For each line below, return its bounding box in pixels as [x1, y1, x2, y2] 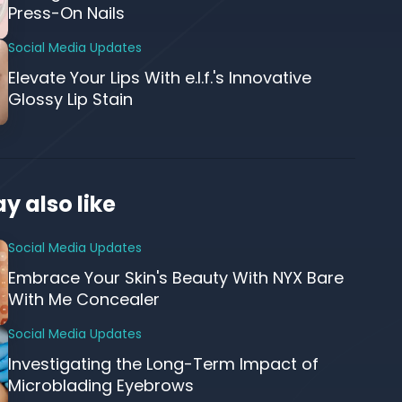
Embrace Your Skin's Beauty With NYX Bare [7, 267, 344, 289]
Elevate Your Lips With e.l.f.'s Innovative [7, 66, 311, 89]
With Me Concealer [7, 288, 160, 310]
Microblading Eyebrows [7, 374, 194, 397]
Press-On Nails [7, 2, 125, 24]
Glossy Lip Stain [7, 88, 133, 110]
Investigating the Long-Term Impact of [7, 353, 319, 375]
